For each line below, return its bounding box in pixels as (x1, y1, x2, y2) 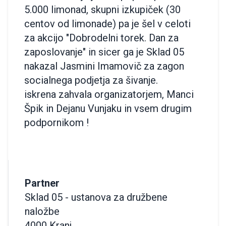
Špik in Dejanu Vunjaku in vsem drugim (24, 102, 192, 115)
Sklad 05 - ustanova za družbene (25, 191, 167, 203)
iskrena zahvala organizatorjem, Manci (24, 88, 194, 100)
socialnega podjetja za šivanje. (24, 74, 158, 86)
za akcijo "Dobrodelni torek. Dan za (24, 31, 179, 44)
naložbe (25, 205, 60, 217)
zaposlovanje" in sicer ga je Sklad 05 (24, 45, 184, 58)
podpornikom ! (24, 116, 89, 129)
